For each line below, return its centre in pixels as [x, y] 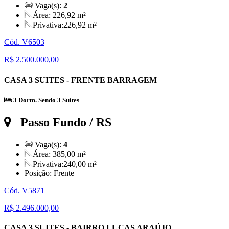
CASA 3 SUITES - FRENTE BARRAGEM [81, 80]
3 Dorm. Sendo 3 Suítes [45, 100]
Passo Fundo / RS [66, 122]
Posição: [39, 173]
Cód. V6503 [24, 42]
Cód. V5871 [24, 190]
